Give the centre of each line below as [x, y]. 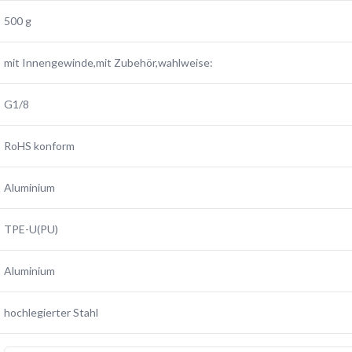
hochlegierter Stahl [51, 312]
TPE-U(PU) [31, 229]
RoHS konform [39, 146]
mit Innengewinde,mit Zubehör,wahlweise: [108, 62]
